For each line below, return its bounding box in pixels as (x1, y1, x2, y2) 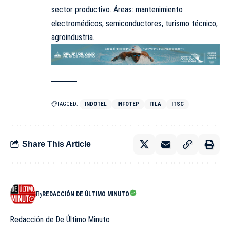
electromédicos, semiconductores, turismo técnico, (51, 18, 218, 29)
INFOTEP (117, 100, 139, 107)
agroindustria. (51, 32, 94, 43)
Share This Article (22, 140, 91, 149)
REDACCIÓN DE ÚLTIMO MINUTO (42, 190, 129, 198)
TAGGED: (57, 100, 78, 107)
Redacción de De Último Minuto (10, 214, 110, 224)
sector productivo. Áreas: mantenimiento (51, 5, 183, 15)
